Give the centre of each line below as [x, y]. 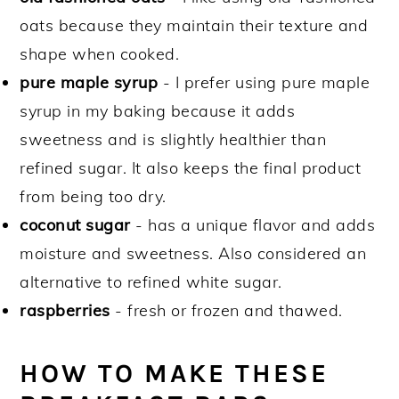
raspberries [65, 310]
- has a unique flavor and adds [253, 224]
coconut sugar [75, 224]
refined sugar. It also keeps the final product [191, 167]
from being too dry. [93, 196]
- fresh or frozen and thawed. [226, 310]
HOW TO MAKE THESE [175, 373]
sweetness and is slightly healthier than [173, 139]
